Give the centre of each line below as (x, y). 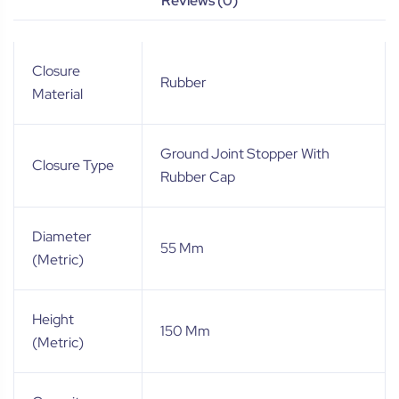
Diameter (62, 237)
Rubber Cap (198, 177)
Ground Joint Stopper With (245, 154)
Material (57, 94)
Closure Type (73, 166)
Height (53, 320)
